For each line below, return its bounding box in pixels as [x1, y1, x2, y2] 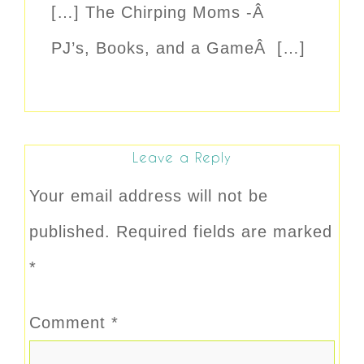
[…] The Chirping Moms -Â [51, 3, 270, 22]
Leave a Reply [132, 149, 232, 166]
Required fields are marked [116, 223, 332, 241]
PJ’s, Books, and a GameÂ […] [51, 39, 305, 58]
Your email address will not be [29, 187, 268, 206]
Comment [29, 314, 111, 332]
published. [29, 223, 110, 241]
